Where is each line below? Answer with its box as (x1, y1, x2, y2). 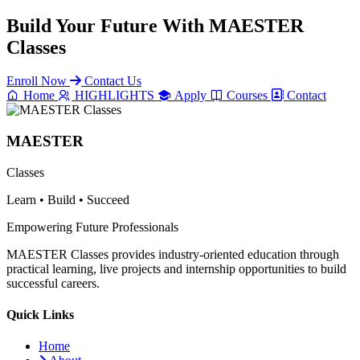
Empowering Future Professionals (6, 219, 178, 234)
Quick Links (6, 308, 74, 322)
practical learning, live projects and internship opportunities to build (6, 261, 346, 276)
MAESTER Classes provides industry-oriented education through (6, 247, 339, 261)
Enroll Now (6, 74, 70, 88)
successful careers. (6, 276, 100, 290)
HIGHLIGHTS (75, 88, 154, 103)
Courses (227, 88, 268, 103)
